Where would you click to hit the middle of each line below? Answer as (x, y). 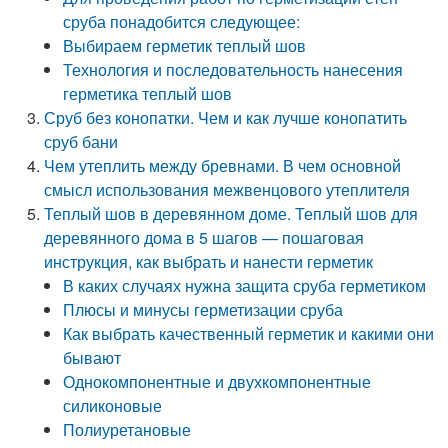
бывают (92, 357)
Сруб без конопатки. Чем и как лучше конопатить (226, 117)
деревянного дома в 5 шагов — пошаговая (204, 237)
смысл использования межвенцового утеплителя (227, 189)
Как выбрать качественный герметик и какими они (249, 333)
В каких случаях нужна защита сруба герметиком (245, 285)
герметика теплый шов (148, 93)
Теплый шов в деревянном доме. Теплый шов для (231, 213)
